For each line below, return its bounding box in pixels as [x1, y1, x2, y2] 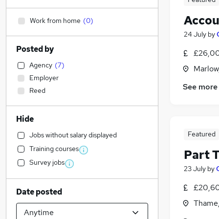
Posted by [16, 44, 54, 54]
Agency [29, 61, 52, 69]
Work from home [30, 16, 81, 25]
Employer [29, 73, 59, 82]
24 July [184, 30, 206, 39]
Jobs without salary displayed [29, 131, 117, 139]
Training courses [29, 144, 79, 153]
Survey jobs [29, 158, 65, 167]
